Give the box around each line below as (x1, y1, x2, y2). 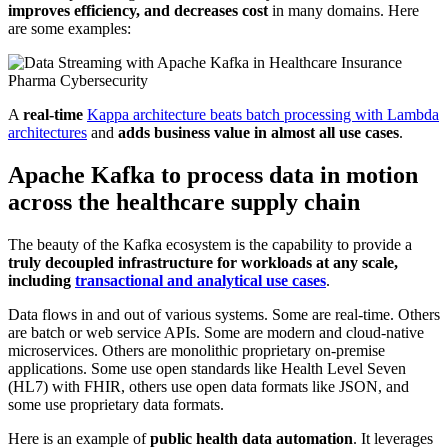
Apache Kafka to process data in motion (8, 161, 418, 188)
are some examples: (8, 19, 131, 37)
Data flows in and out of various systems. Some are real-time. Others (8, 305, 440, 323)
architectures (8, 123, 87, 141)
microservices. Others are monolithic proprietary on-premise (8, 341, 385, 359)
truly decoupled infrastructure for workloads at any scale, (8, 253, 398, 271)
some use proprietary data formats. (8, 395, 224, 413)
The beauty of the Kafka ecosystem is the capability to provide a (8, 235, 412, 253)
